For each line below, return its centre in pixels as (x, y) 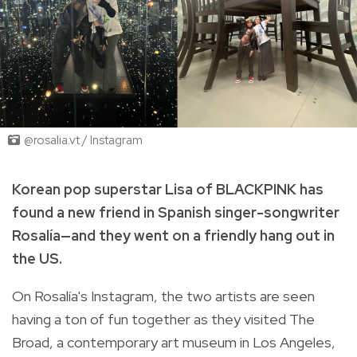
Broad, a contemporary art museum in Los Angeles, (174, 342)
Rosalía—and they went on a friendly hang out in (173, 235)
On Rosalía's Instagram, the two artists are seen (163, 296)
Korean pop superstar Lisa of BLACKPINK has (168, 189)
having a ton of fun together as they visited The (163, 319)
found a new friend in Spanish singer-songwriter (176, 212)
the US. (37, 258)
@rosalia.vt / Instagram (83, 141)
